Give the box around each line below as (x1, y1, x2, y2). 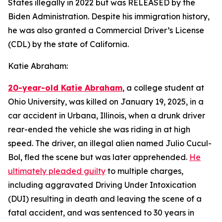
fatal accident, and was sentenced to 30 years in (8, 208, 194, 218)
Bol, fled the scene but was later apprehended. (8, 152, 189, 162)
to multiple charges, (106, 166, 183, 176)
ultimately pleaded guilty (8, 166, 106, 176)
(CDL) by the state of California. (8, 39, 129, 49)
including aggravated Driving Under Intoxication (8, 180, 196, 190)
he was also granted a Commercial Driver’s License (8, 25, 204, 35)
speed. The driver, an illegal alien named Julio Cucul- (8, 138, 212, 148)
